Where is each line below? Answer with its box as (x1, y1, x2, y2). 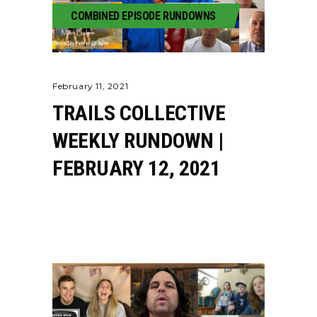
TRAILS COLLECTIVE (52, 100, 226, 125)
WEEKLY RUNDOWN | (52, 128, 224, 153)
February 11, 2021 (52, 81, 129, 91)
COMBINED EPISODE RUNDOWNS (71, 9, 216, 23)
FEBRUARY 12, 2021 (52, 156, 221, 180)
